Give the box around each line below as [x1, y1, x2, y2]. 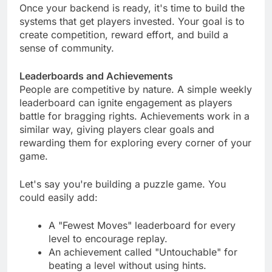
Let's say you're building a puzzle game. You [19, 189, 226, 202]
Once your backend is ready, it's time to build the [19, 13, 245, 25]
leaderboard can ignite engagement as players [19, 107, 232, 120]
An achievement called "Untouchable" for [49, 257, 237, 270]
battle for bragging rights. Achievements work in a [19, 121, 250, 134]
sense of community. [19, 53, 114, 66]
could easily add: [19, 202, 98, 215]
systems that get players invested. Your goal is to [19, 26, 245, 39]
